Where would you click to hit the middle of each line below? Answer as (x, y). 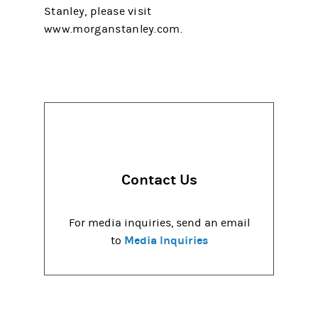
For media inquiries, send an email (159, 223)
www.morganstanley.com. (114, 29)
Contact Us (159, 180)
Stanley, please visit (98, 11)
